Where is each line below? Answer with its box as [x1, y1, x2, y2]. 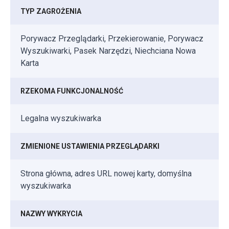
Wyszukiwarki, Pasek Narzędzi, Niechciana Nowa [20, 46, 196, 56]
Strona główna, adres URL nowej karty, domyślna [20, 169, 192, 179]
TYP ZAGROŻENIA [20, 7, 81, 16]
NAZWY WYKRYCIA [20, 210, 82, 218]
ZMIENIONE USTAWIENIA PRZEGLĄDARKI [20, 142, 159, 151]
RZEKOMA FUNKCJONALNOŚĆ [20, 87, 123, 96]
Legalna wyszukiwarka [20, 113, 101, 124]
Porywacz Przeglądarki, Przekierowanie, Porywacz [20, 34, 203, 44]
